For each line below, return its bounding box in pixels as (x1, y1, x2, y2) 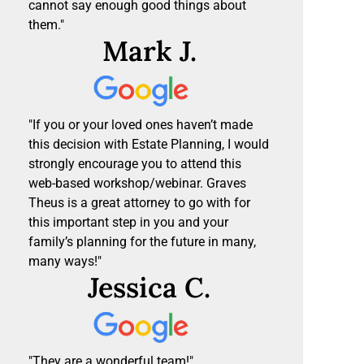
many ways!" (28, 253, 102, 270)
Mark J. (102, 33, 197, 69)
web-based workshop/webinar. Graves (28, 175, 246, 192)
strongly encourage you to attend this (28, 156, 241, 172)
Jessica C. (88, 270, 211, 305)
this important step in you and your (28, 214, 228, 231)
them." (28, 17, 64, 33)
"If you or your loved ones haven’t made (28, 117, 253, 133)
